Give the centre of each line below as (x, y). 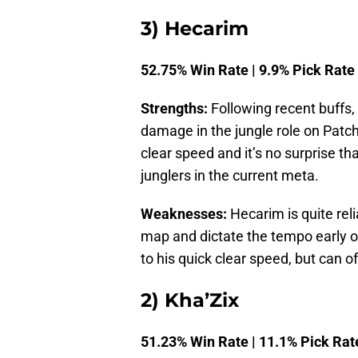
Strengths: (174, 109)
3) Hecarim (195, 29)
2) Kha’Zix (190, 300)
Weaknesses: (184, 214)
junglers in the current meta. (230, 176)
